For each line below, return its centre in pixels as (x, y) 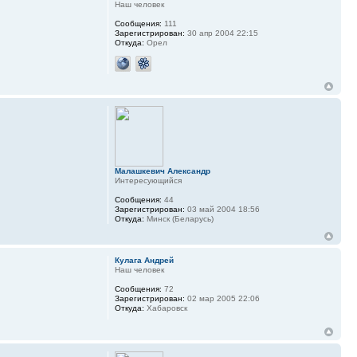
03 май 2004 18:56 (222, 210)
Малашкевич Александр (162, 171)
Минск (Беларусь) (178, 219)
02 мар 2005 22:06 (222, 299)
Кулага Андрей (144, 261)
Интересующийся (148, 181)
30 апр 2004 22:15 (221, 33)
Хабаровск (165, 308)
